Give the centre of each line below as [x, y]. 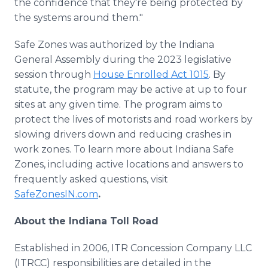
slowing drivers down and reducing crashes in [123, 134]
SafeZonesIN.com [56, 194]
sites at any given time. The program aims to [118, 104]
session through [54, 74]
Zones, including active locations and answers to [129, 164]
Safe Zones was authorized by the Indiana [114, 45]
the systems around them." [79, 18]
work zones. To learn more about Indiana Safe [124, 149]
